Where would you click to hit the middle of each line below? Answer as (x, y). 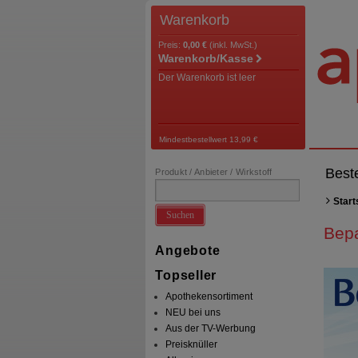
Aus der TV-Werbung (211, 329)
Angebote (188, 251)
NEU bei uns (193, 313)
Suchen (181, 215)
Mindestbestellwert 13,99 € (209, 139)
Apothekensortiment (209, 297)
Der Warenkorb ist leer (207, 78)
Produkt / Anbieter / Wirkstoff (214, 171)
